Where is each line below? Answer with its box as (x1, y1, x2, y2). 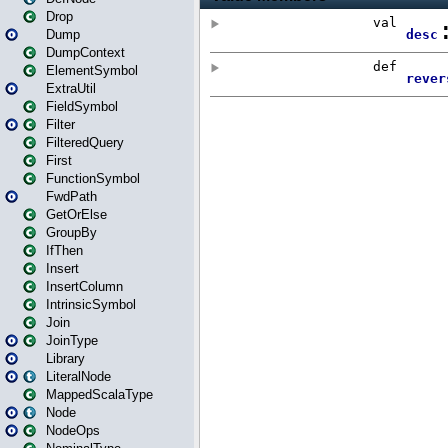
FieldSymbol (46, 99, 118, 114)
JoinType (46, 333, 98, 348)
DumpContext (46, 45, 125, 60)
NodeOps (46, 423, 100, 438)
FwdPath (46, 189, 97, 204)
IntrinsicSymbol (46, 297, 136, 312)
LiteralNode (46, 369, 111, 384)
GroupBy (46, 225, 97, 240)
